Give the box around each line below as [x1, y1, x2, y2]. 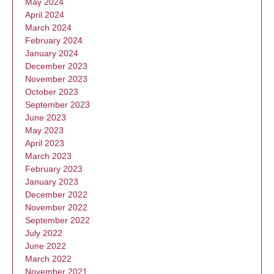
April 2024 [25, 9, 64, 20]
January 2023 [25, 176, 78, 187]
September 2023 [25, 99, 90, 109]
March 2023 [25, 150, 72, 161]
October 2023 [25, 86, 78, 97]
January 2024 [25, 48, 78, 58]
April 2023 [25, 138, 64, 148]
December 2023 [25, 61, 87, 71]
